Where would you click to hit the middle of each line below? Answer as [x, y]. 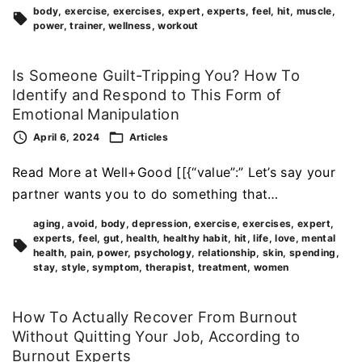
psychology [162, 253]
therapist [168, 267]
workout [178, 26]
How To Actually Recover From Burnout [155, 317]
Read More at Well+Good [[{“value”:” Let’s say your [174, 173]
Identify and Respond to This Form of [147, 95]
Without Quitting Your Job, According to [156, 337]
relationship [227, 253]
